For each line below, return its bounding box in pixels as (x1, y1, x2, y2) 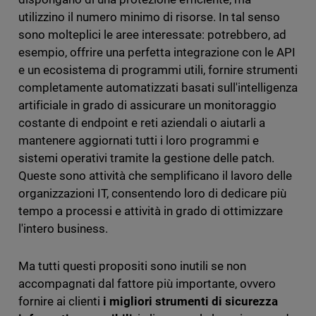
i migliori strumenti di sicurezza (99, 294, 279, 309)
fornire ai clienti (18, 294, 100, 309)
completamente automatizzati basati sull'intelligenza (18, 80, 298, 95)
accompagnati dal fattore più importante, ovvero (18, 276, 276, 291)
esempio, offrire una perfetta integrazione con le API (18, 45, 296, 60)
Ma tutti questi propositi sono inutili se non (18, 259, 247, 274)
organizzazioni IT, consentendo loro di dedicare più (18, 186, 287, 201)
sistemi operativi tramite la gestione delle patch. (18, 151, 275, 166)
